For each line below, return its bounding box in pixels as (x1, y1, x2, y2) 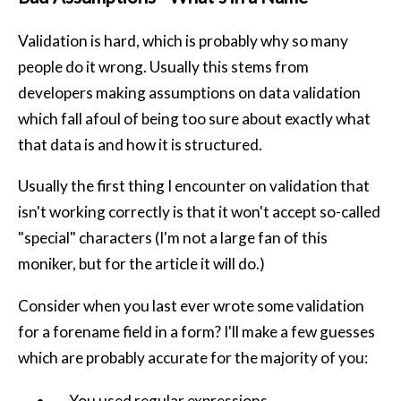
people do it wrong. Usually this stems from (18, 57, 309, 77)
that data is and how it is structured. (18, 135, 262, 155)
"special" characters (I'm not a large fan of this (18, 228, 328, 248)
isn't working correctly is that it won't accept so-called (18, 202, 380, 222)
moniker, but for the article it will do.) (18, 254, 265, 274)
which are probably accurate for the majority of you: (18, 347, 368, 367)
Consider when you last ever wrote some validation (18, 295, 364, 315)
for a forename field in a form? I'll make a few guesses (18, 321, 375, 341)
